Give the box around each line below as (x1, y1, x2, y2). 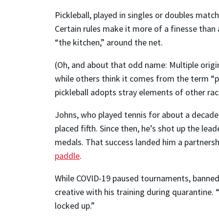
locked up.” (55, 200, 95, 212)
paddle (55, 150, 80, 162)
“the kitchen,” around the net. (55, 37, 163, 48)
